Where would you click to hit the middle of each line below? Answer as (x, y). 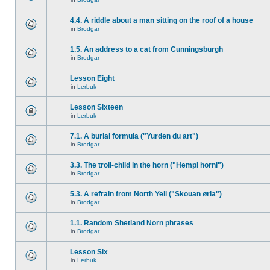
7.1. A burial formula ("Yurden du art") (134, 136)
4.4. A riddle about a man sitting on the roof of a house (162, 20)
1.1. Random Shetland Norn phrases (132, 223)
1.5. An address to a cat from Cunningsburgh (146, 49)
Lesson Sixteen (96, 107)
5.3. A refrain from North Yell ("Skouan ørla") (146, 194)
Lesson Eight (92, 78)
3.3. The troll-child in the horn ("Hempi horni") (147, 165)
